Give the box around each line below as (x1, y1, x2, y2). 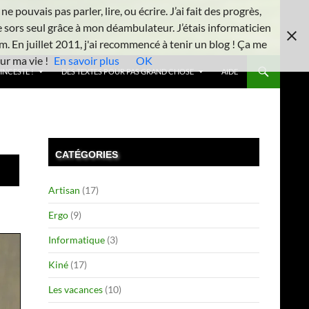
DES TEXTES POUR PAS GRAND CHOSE (61, 67, 194, 76)
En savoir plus (54, 54, 119, 67)
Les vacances (48, 283, 103, 295)
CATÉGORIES (55, 149, 118, 160)
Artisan (48, 184, 80, 196)
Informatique (48, 234, 105, 246)
